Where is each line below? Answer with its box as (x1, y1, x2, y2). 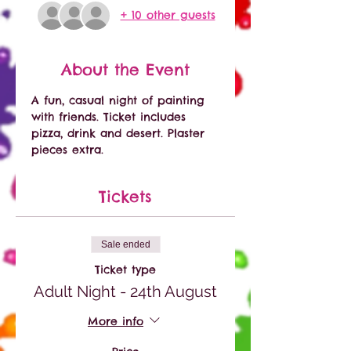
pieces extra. (31, 142, 108, 157)
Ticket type (95, 262, 156, 277)
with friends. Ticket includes (31, 109, 190, 124)
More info (88, 313, 143, 328)
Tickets (99, 186, 152, 206)
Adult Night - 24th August (34, 281, 217, 301)
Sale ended (100, 238, 150, 250)
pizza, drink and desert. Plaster (31, 125, 209, 140)
